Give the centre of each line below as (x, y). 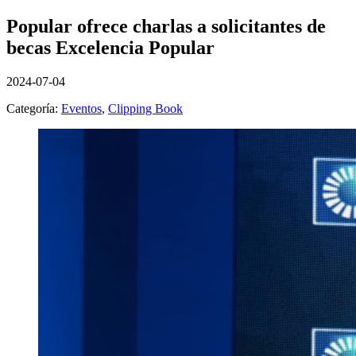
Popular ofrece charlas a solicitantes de (166, 26)
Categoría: (34, 108)
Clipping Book (145, 108)
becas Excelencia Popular (110, 47)
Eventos (81, 108)
